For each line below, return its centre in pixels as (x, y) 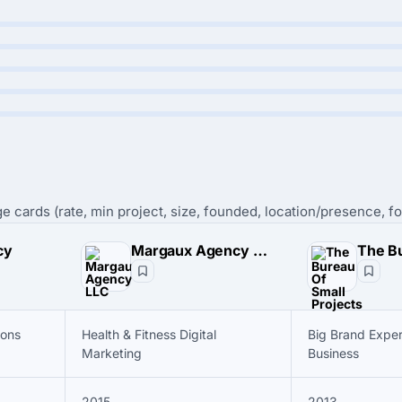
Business (333, 353)
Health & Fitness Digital (149, 334)
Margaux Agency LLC (260, 250)
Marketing (112, 353)
